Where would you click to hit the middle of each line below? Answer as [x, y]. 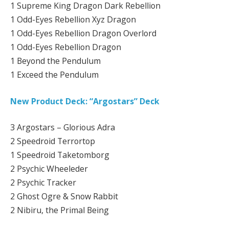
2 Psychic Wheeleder [49, 169]
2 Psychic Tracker [43, 183]
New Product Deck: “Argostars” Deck [85, 101]
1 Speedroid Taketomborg [60, 155]
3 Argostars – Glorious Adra [63, 128]
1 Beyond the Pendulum [55, 61]
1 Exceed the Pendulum [54, 75]
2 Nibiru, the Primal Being [60, 210]
